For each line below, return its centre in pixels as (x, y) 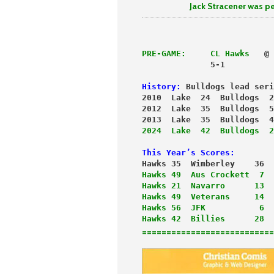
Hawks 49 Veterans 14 (203, 197)
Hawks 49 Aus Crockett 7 (203, 175)
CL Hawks (228, 54)
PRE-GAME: (164, 54)
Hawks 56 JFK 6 (203, 208)
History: (161, 87)
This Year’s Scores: (188, 153)
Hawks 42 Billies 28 (203, 219)
